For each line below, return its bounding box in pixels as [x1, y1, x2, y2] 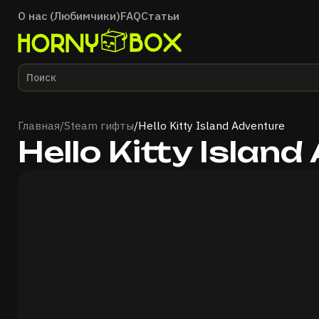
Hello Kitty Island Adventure [138, 118, 285, 132]
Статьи [141, 9, 179, 23]
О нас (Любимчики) [18, 9, 120, 23]
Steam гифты [64, 118, 134, 132]
